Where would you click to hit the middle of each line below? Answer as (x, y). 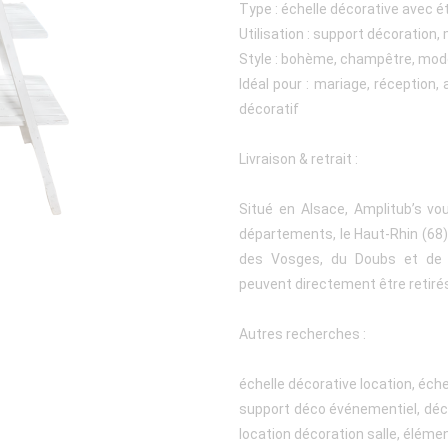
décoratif (269, 109)
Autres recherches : (302, 334)
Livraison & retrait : (298, 159)
